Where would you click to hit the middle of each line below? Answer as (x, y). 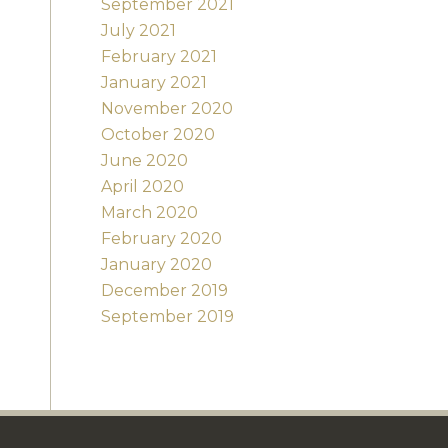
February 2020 (161, 239)
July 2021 (138, 31)
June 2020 (144, 161)
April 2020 (142, 187)
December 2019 (164, 291)
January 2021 (153, 83)
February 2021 (158, 57)
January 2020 (156, 265)
